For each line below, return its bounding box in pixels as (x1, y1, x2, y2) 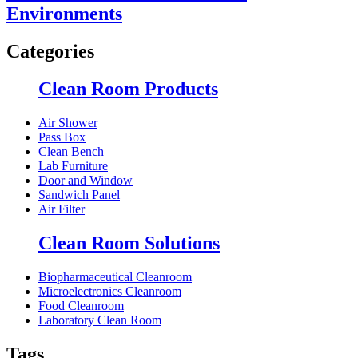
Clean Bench (38, 144, 104, 158)
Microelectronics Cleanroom (38, 284, 181, 298)
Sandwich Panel (38, 187, 120, 201)
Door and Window (38, 173, 133, 187)
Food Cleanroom (38, 298, 124, 312)
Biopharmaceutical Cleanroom (38, 269, 192, 284)
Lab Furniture (38, 158, 108, 173)
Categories (6, 41, 94, 62)
